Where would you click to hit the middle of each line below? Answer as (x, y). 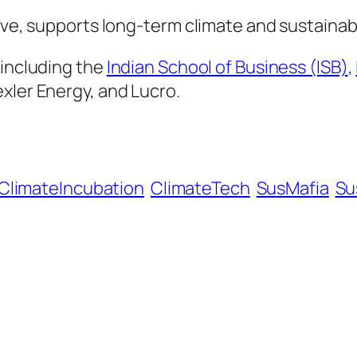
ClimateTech (200, 188)
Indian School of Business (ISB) (227, 67)
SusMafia (292, 188)
